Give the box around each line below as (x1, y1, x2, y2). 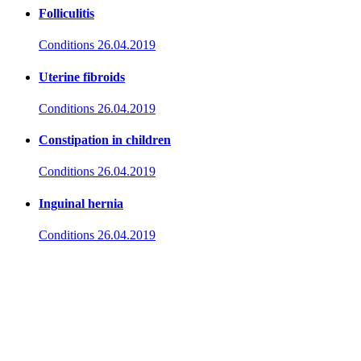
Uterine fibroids (39, 69, 125, 84)
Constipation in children (39, 133, 171, 147)
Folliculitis (39, 6, 94, 20)
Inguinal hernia (39, 196, 123, 210)
